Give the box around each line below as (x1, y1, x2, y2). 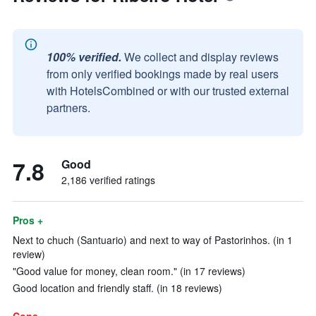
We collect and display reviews (124, 49, 279, 65)
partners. (47, 99, 90, 116)
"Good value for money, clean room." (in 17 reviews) (13, 264, 245, 278)
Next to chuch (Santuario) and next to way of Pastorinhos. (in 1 (13, 233, 293, 247)
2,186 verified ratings (61, 173, 155, 187)
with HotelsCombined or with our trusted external (47, 83, 289, 99)
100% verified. (47, 49, 121, 65)
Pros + (13, 213, 43, 227)
